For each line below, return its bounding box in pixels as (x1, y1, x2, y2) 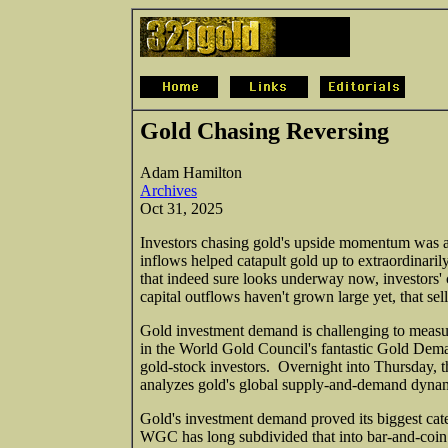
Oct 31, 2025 (140, 199, 223, 217)
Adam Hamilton (140, 163, 242, 181)
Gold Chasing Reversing (140, 118, 389, 144)
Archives (140, 181, 197, 199)
